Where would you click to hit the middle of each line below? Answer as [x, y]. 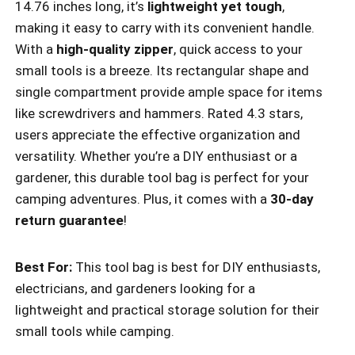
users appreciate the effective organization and [158, 134]
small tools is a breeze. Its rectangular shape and [162, 70]
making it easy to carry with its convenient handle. [165, 27]
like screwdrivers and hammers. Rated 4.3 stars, [159, 113]
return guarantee [69, 220]
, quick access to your [238, 49]
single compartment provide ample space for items [169, 92]
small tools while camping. [95, 331]
